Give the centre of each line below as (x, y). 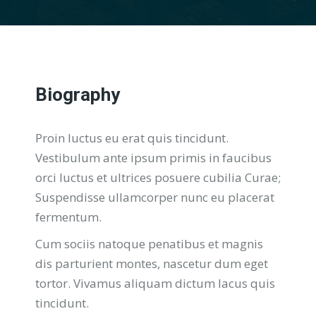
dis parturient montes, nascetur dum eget (152, 263)
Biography (78, 95)
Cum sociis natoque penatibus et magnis (149, 244)
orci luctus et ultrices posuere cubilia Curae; (158, 177)
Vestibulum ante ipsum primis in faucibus (153, 158)
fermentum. (68, 217)
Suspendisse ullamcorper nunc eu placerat (155, 197)
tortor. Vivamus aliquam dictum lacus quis (155, 283)
